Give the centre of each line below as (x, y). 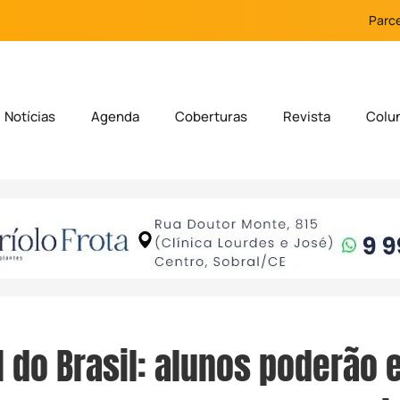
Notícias (30, 117)
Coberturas (212, 117)
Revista (307, 117)
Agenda (116, 117)
